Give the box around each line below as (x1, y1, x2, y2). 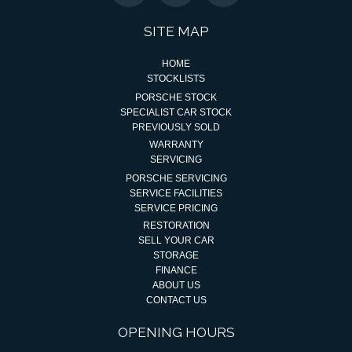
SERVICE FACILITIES (130, 187, 222, 199)
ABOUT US (152, 279, 200, 291)
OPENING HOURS (117, 324, 235, 340)
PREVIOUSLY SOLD (132, 121, 220, 133)
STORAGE (153, 249, 199, 261)
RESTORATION (142, 219, 210, 231)
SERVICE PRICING (134, 202, 218, 214)
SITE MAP (143, 23, 209, 39)
